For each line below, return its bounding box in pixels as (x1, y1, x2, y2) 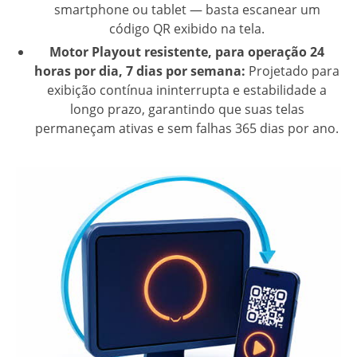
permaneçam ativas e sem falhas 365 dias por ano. (35, 119, 339, 137)
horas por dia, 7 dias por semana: (34, 61, 245, 80)
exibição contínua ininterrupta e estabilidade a (47, 80, 327, 99)
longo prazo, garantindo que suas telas (69, 100, 304, 118)
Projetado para (245, 61, 339, 80)
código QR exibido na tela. (109, 19, 265, 37)
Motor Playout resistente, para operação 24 (49, 42, 324, 61)
